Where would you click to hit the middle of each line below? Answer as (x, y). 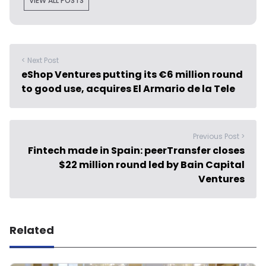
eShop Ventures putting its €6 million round (132, 74)
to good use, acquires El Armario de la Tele (128, 88)
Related (32, 230)
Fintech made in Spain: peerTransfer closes (136, 150)
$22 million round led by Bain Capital (152, 164)
